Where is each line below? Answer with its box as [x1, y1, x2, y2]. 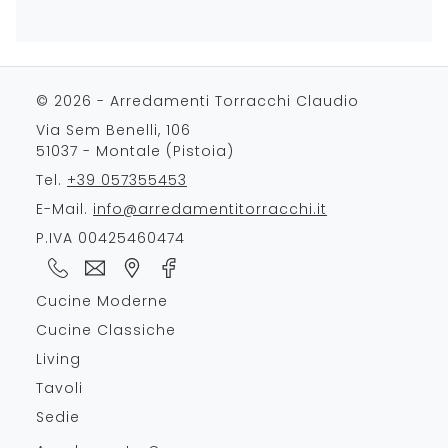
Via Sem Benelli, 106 [36, 120, 191, 141]
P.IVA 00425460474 [36, 228, 185, 249]
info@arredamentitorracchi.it [93, 199, 327, 220]
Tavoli [36, 378, 83, 399]
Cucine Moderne [36, 291, 168, 312]
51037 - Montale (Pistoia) [36, 141, 234, 162]
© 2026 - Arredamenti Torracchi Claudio [36, 91, 359, 112]
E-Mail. [36, 199, 93, 220]
